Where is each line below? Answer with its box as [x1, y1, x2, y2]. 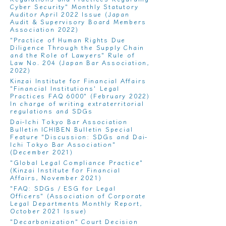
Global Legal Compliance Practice [13, 158, 140, 166]
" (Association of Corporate [40, 191, 147, 200]
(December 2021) [10, 147, 74, 156]
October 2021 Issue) [10, 206, 87, 215]
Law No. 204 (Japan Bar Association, [10, 58, 150, 67]
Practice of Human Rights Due [13, 35, 126, 44]
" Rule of [101, 50, 135, 59]
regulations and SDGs [10, 106, 93, 115]
